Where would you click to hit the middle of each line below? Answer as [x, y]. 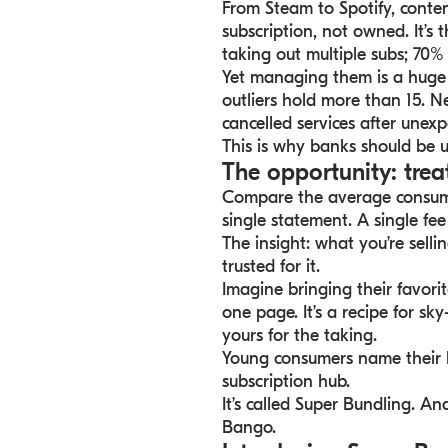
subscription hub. [286, 382]
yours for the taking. [300, 336]
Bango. [249, 428]
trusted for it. [271, 267]
